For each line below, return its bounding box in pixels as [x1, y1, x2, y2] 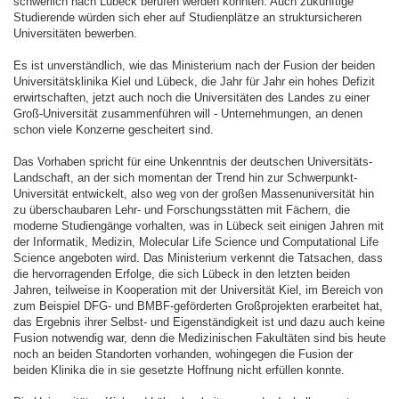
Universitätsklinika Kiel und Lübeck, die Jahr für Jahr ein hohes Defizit [13, 75, 375, 88]
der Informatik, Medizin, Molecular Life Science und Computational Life [13, 235, 379, 248]
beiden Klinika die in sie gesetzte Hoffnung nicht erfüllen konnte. [13, 363, 345, 377]
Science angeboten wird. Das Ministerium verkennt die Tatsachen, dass [13, 251, 383, 265]
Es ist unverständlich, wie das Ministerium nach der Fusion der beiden [13, 59, 375, 72]
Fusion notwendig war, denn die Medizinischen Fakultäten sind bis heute [13, 331, 386, 345]
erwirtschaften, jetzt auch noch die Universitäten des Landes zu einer [13, 91, 370, 104]
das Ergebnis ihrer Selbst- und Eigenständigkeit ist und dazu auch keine [13, 315, 385, 329]
